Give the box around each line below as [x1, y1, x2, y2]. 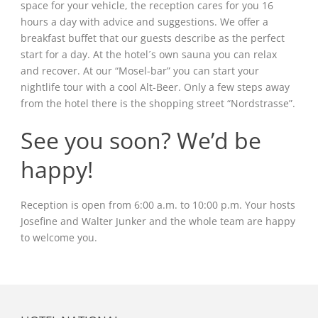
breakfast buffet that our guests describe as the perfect [21, 31, 285, 45]
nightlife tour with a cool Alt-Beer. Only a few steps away [21, 80, 290, 94]
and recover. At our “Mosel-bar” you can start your [21, 64, 259, 78]
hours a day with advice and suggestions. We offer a [21, 15, 268, 29]
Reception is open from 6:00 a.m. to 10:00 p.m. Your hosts [21, 198, 295, 212]
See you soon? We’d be [21, 125, 261, 156]
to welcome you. [21, 231, 97, 245]
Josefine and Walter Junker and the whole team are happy [21, 214, 295, 229]
